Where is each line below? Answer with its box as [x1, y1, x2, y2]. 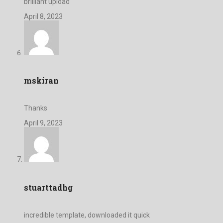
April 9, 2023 [24, 119, 63, 127]
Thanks [24, 104, 47, 112]
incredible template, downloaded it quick [24, 211, 150, 219]
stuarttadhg [24, 182, 73, 193]
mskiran [24, 75, 59, 86]
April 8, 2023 [24, 12, 63, 20]
